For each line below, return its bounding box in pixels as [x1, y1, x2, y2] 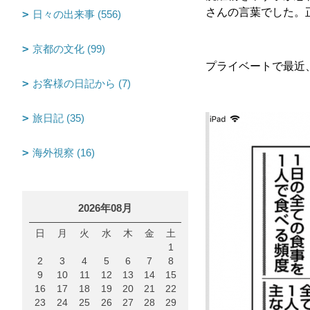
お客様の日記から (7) [33, 77, 131, 89]
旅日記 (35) [33, 112, 84, 124]
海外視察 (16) [33, 147, 95, 158]
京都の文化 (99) [33, 43, 105, 55]
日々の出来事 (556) [33, 8, 121, 20]
